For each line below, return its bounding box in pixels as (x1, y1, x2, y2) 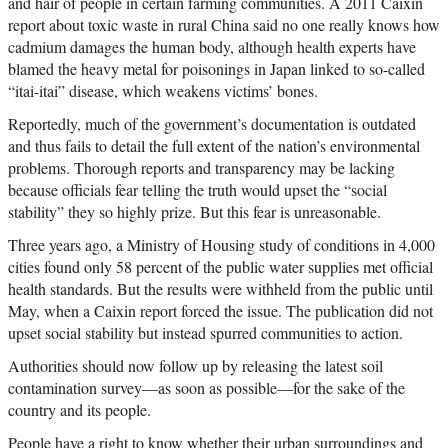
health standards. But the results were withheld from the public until (8, 277, 433, 299)
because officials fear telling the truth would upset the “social (8, 178, 387, 200)
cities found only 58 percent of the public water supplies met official (8, 255, 433, 277)
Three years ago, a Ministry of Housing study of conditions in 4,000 (8, 233, 435, 255)
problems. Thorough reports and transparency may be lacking (8, 156, 395, 178)
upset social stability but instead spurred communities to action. (8, 321, 403, 343)
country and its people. (8, 398, 151, 420)
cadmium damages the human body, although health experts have (8, 35, 416, 57)
